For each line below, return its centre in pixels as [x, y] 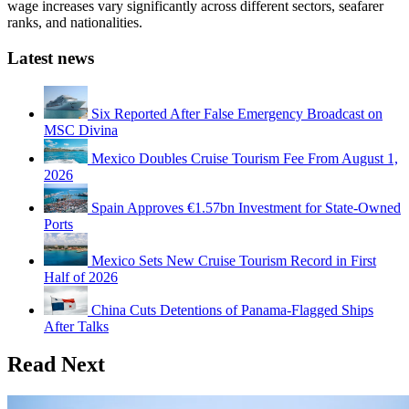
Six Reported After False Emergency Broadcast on [237, 113]
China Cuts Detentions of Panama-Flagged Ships [232, 309]
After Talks [76, 326]
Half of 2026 [81, 277]
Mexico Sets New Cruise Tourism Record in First [234, 260]
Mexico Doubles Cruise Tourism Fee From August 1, [245, 158]
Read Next [56, 365]
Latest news [51, 58]
